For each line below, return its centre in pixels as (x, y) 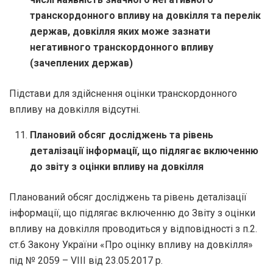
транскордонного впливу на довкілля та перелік (146, 15)
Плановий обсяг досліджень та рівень (122, 135)
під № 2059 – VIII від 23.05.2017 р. (86, 260)
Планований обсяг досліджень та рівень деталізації (128, 197)
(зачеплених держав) (82, 63)
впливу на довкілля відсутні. (75, 109)
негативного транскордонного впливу (122, 47)
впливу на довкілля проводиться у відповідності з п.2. (133, 229)
